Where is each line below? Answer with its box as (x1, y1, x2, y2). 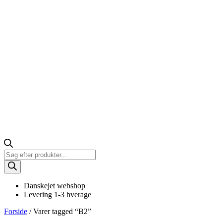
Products (3, 149, 31, 158)
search (3, 158, 23, 166)
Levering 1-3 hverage (24, 190, 91, 199)
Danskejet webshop (24, 181, 85, 190)
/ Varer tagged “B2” (27, 207, 91, 216)
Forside (4, 207, 27, 216)
